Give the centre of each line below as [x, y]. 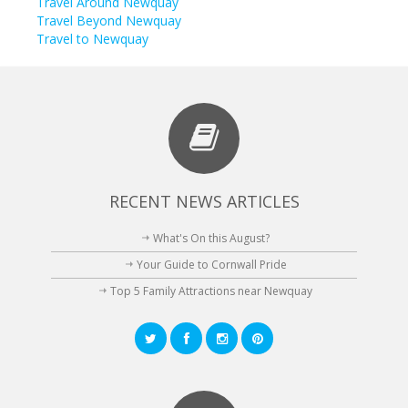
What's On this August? [211, 239]
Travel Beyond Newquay [109, 21]
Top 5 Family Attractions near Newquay [211, 291]
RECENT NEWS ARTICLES [204, 202]
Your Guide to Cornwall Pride [211, 265]
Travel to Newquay [92, 39]
